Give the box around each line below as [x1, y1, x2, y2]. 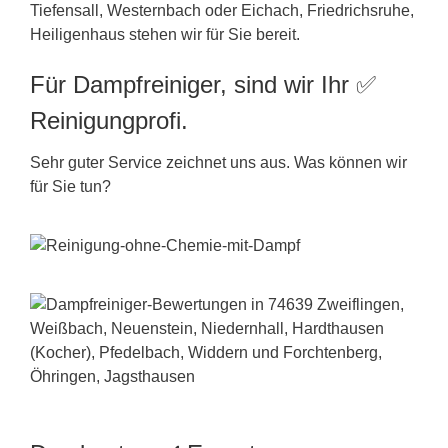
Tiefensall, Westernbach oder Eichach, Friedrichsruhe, [30, 2, 414, 20]
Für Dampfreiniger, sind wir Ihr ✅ [30, 71, 376, 99]
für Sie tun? [30, 178, 111, 196]
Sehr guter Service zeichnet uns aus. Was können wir [30, 154, 407, 172]
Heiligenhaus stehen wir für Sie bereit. [30, 26, 300, 44]
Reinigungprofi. [30, 107, 188, 135]
